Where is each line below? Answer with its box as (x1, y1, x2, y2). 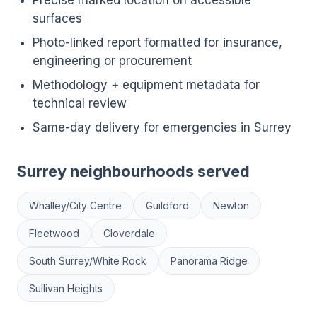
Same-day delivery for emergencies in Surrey (33, 120, 292, 134)
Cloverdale (103, 227, 155, 239)
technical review (33, 96, 127, 110)
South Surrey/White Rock (29, 255, 146, 267)
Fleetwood (29, 227, 79, 239)
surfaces (33, 11, 82, 25)
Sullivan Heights (29, 282, 103, 294)
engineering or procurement (33, 54, 192, 68)
